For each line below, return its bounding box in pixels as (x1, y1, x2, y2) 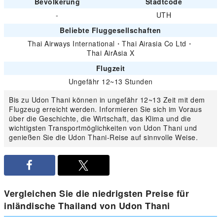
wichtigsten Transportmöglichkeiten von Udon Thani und (9, 123, 197, 133)
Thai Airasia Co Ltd (122, 38, 186, 49)
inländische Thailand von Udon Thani (4, 199, 170, 213)
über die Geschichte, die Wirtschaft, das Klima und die (9, 113, 191, 124)
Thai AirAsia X (87, 48, 134, 58)
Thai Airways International (27, 38, 115, 49)
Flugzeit (96, 63, 125, 74)
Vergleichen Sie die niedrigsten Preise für (4, 187, 189, 200)
